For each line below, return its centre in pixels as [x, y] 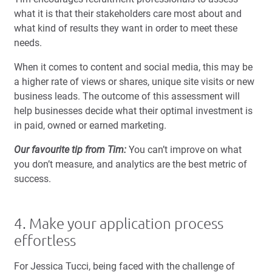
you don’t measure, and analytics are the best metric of [131, 165]
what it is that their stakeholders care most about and [128, 14]
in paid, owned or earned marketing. [90, 126]
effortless [45, 241]
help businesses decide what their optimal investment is [133, 111]
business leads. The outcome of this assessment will [127, 97]
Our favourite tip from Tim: [71, 150]
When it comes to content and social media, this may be [133, 67]
